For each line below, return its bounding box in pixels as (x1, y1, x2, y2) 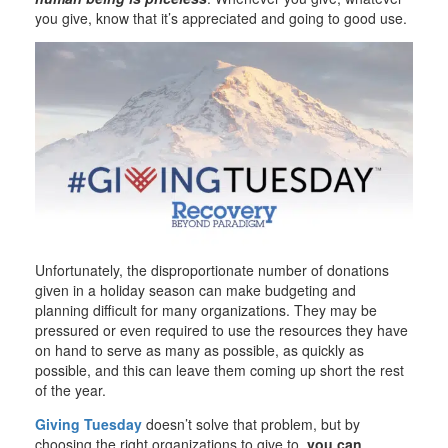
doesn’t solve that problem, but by (142, 413, 360, 434)
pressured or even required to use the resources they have (35, 319, 408, 340)
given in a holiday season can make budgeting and (35, 279, 356, 300)
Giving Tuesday (35, 413, 142, 434)
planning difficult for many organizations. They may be (35, 299, 377, 320)
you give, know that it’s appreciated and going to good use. (35, 8, 407, 29)
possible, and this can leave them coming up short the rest (35, 359, 404, 380)
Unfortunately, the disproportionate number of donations (35, 259, 389, 280)
